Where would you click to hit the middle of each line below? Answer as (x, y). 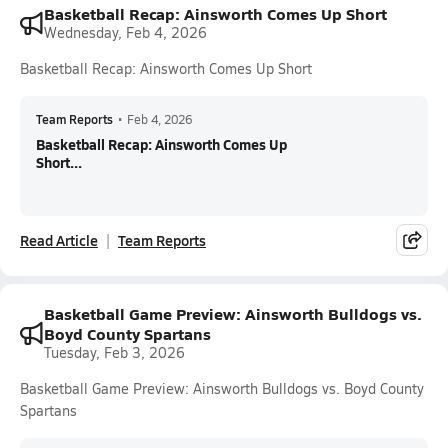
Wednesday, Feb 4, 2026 (125, 32)
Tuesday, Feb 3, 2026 (114, 352)
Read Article (59, 240)
